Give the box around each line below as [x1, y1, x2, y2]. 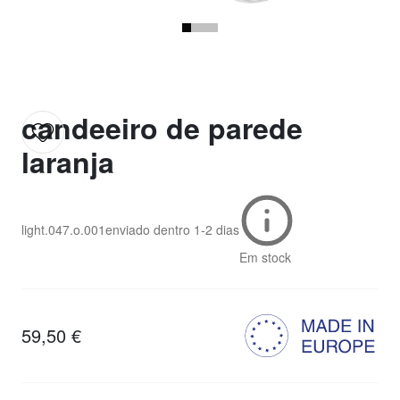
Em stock [239, 248, 291, 267]
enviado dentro [105, 221, 190, 239]
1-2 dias [194, 221, 239, 239]
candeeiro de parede [21, 107, 303, 149]
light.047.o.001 [21, 221, 105, 239]
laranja [21, 141, 114, 183]
